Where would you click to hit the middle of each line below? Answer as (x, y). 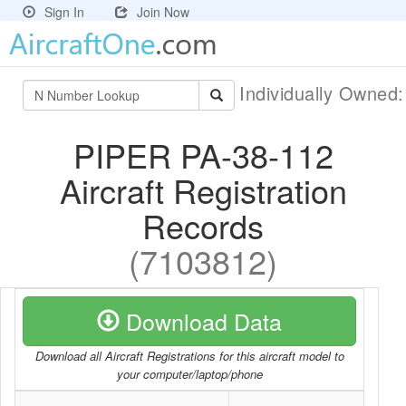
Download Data (201, 321)
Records (203, 225)
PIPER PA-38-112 (203, 155)
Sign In (64, 12)
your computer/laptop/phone (189, 374)
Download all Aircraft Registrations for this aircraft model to (189, 356)
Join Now (163, 12)
